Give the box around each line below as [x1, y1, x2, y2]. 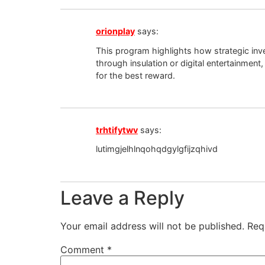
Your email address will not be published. [60, 219, 244, 232]
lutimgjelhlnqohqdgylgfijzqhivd [96, 144, 218, 154]
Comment [60, 243, 107, 256]
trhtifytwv [96, 125, 138, 135]
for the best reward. [96, 70, 175, 80]
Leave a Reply [60, 186, 185, 209]
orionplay [96, 26, 135, 37]
